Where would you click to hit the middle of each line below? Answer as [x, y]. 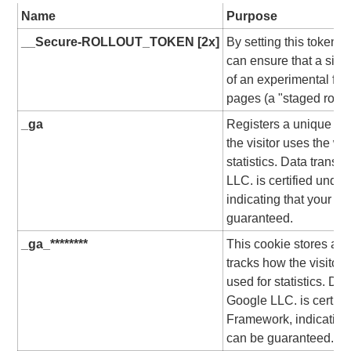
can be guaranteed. [280, 337]
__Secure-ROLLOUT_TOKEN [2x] [121, 41]
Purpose [252, 15]
